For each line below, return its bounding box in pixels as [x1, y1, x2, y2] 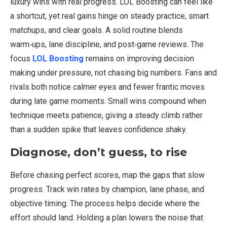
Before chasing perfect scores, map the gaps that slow [10, 170, 205, 180]
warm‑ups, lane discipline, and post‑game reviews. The [10, 40, 204, 50]
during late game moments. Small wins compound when [10, 96, 206, 106]
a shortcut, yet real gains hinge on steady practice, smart [10, 11, 209, 21]
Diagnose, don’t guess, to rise [10, 145, 187, 160]
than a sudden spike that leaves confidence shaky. [10, 125, 187, 135]
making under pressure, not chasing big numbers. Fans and [10, 68, 217, 78]
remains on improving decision [84, 54, 194, 64]
